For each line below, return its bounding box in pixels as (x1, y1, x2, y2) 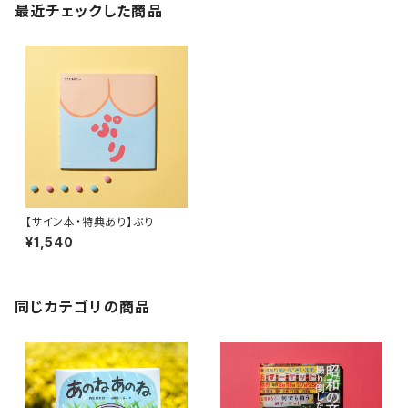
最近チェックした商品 (15, 2, 163, 20)
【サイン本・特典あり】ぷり (25, 215, 154, 229)
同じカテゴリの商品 (15, 298, 151, 316)
